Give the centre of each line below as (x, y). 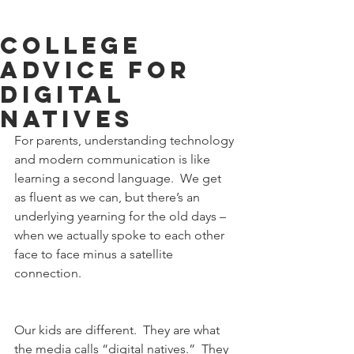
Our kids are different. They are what (119, 330)
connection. (48, 273)
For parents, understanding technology (126, 140)
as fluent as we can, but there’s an (109, 197)
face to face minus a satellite (95, 254)
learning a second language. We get (119, 178)
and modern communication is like (114, 159)
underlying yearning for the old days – (122, 216)
